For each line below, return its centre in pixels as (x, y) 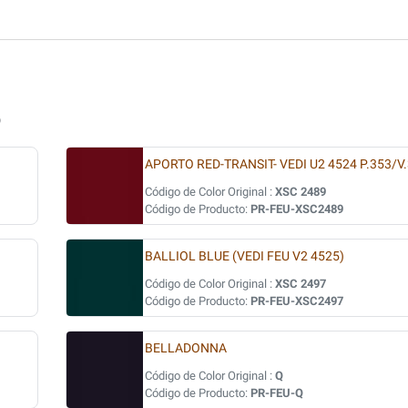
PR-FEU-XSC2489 (297, 209)
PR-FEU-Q (277, 393)
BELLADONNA (186, 348)
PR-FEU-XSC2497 (297, 301)
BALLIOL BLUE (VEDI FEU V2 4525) (245, 256)
